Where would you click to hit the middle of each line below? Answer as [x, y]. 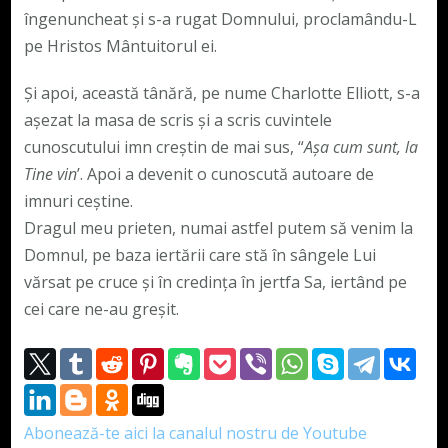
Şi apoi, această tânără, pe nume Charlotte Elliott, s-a [221, 93]
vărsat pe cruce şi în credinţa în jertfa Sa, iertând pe [215, 282]
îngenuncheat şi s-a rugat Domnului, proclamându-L [220, 19]
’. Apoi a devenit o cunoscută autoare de [225, 174]
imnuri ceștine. [78, 201]
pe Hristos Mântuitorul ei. [120, 46]
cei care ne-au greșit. [101, 309]
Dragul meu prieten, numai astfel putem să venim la [218, 228]
